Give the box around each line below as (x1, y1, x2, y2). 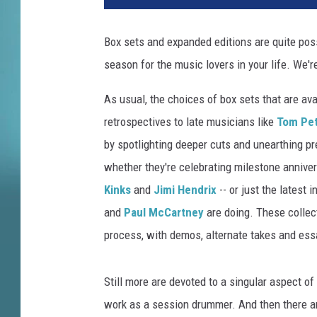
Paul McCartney (124, 205, 204, 220)
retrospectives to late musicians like (104, 115, 277, 129)
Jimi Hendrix (154, 183, 217, 197)
